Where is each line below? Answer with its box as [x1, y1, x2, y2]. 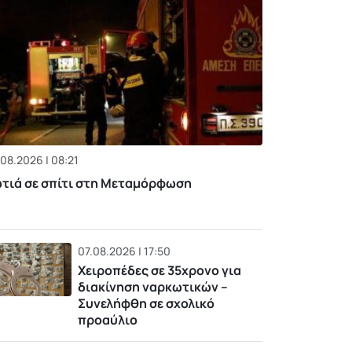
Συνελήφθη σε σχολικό [78, 295, 215, 313]
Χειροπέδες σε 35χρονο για [78, 262, 242, 280]
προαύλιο [78, 311, 138, 329]
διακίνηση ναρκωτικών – [78, 278, 229, 296]
